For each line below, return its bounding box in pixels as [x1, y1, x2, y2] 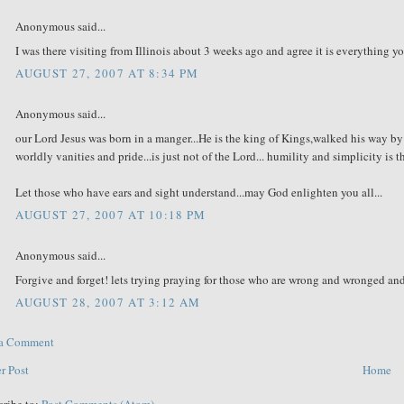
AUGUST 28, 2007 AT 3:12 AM [15, 294, 201, 311]
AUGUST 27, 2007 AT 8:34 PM [15, 65, 199, 82]
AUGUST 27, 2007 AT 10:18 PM [15, 207, 207, 224]
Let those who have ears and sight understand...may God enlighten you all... [15, 183, 383, 200]
